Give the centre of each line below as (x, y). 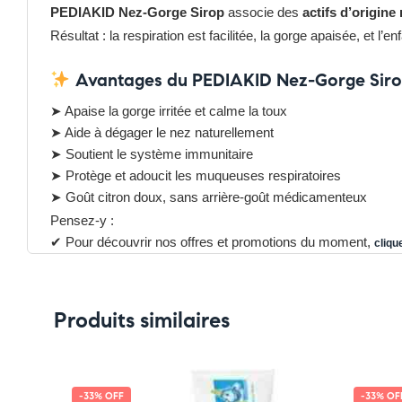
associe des (263, 12)
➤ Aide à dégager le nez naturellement (162, 132)
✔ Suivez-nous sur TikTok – (132, 263)
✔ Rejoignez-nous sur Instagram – (153, 285)
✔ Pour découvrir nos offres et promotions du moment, (212, 242)
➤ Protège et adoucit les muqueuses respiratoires (196, 175)
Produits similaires (142, 320)
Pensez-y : (82, 220)
